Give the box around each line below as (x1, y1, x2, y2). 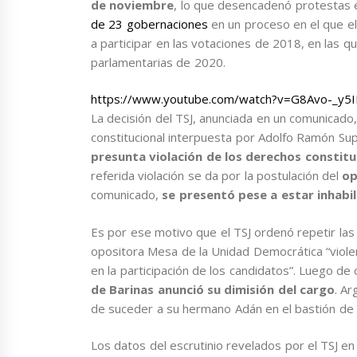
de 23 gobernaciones (91, 15, 211, 32)
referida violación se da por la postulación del (91, 167, 343, 184)
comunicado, (91, 186, 163, 203)
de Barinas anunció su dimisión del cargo (91, 280, 335, 297)
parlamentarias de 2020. (91, 53, 226, 70)
